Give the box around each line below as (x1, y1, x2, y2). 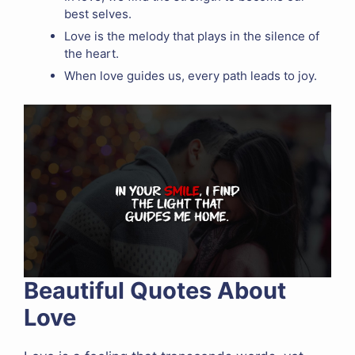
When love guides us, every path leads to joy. (64, 67, 317, 83)
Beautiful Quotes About (24, 277, 286, 305)
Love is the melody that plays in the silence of (64, 28, 319, 44)
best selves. (64, 6, 132, 21)
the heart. (64, 45, 119, 61)
